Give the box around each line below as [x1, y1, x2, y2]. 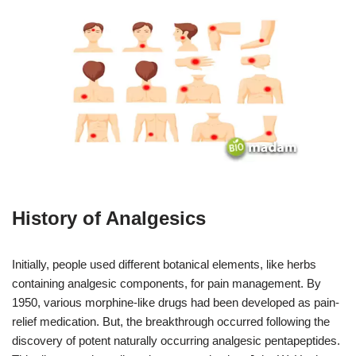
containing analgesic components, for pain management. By [12, 277, 321, 291]
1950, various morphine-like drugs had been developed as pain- [12, 296, 339, 310]
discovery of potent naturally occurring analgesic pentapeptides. [12, 334, 340, 348]
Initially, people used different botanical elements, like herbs [12, 257, 316, 272]
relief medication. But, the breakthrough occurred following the [12, 315, 330, 329]
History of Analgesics [12, 207, 211, 230]
